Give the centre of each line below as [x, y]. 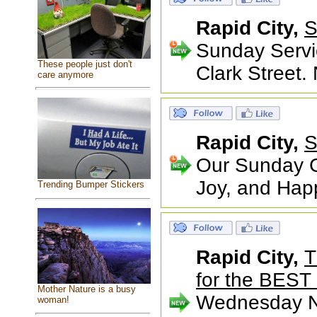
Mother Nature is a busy [86, 289]
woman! [53, 299]
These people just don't [85, 64]
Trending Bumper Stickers [91, 185]
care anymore [65, 74]
